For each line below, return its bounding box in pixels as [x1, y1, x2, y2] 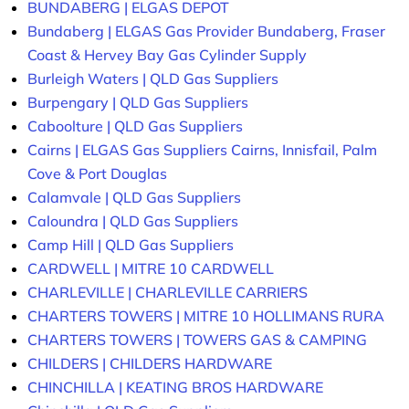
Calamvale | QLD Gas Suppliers [27, 188, 241, 207]
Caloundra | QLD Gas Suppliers [27, 212, 238, 231]
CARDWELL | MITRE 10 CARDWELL [27, 259, 274, 278]
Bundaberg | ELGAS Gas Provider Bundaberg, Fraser [27, 22, 385, 41]
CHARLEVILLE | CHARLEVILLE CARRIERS [27, 283, 308, 302]
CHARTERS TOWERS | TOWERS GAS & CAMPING [27, 330, 367, 350]
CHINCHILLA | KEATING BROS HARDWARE [27, 378, 323, 397]
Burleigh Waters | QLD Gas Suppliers [27, 69, 278, 89]
